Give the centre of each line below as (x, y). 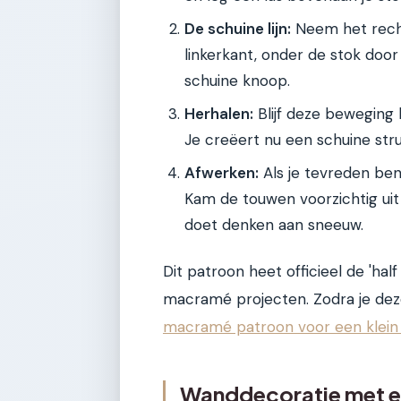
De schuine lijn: (238, 28)
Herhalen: (219, 113)
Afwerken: (222, 172)
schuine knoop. (237, 80)
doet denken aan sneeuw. (274, 224)
